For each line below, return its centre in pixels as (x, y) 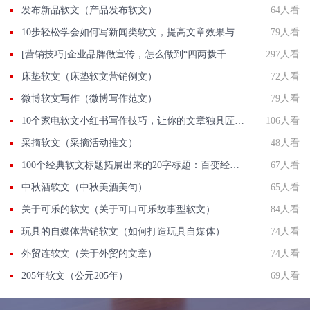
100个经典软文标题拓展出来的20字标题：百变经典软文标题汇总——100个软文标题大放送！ (235, 165)
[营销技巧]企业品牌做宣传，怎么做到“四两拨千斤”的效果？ (231, 55)
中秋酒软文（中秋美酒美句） (84, 188)
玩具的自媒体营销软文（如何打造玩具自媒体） (123, 232)
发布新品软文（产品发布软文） (89, 10)
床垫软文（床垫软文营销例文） (89, 77)
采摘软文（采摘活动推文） (80, 143)
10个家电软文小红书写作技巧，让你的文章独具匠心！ (239, 121)
